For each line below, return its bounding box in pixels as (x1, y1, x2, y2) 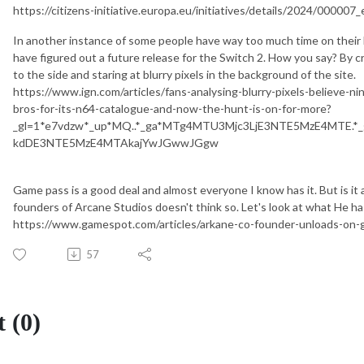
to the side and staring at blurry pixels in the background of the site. (13, 67, 356, 81)
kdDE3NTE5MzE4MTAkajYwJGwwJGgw (13, 135, 219, 149)
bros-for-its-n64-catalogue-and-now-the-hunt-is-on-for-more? (13, 101, 331, 115)
